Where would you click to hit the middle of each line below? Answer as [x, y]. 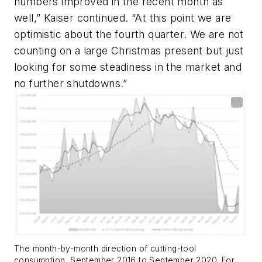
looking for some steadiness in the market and [128, 67]
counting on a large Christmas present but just [129, 51]
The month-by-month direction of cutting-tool [105, 249]
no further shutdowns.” [71, 84]
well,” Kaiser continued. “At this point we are [123, 18]
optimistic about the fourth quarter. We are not [129, 35]
